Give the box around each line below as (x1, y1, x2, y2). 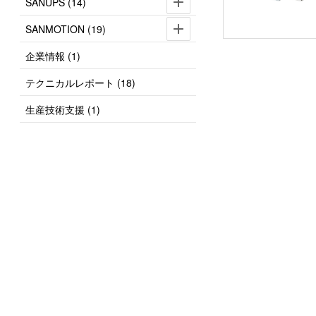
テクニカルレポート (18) (25, 75, 135, 90)
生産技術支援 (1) (25, 102, 100, 116)
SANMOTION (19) (25, 21, 106, 36)
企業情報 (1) (25, 48, 80, 63)
